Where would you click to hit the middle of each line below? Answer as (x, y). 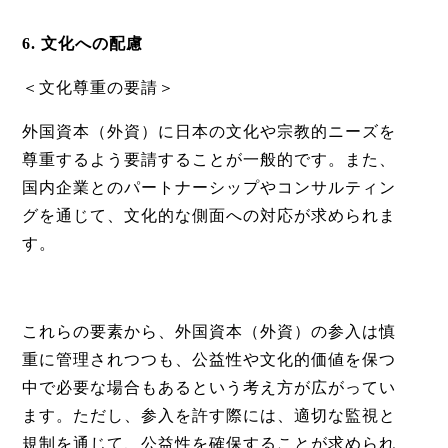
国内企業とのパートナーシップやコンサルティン (208, 188)
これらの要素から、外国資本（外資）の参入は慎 (208, 332)
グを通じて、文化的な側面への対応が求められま (208, 216)
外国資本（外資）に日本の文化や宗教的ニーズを (208, 132)
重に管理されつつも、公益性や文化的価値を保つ (208, 360)
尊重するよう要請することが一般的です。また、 (208, 160)
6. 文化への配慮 (82, 44)
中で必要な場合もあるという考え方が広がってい (208, 388)
